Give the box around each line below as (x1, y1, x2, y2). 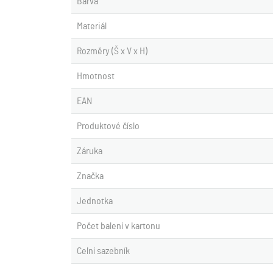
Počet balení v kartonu (77, 221, 160, 231)
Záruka (77, 146, 102, 156)
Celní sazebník (77, 246, 130, 256)
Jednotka (77, 196, 113, 206)
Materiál (77, 21, 107, 31)
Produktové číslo (77, 121, 140, 131)
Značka (77, 171, 104, 181)
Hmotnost (77, 71, 115, 81)
